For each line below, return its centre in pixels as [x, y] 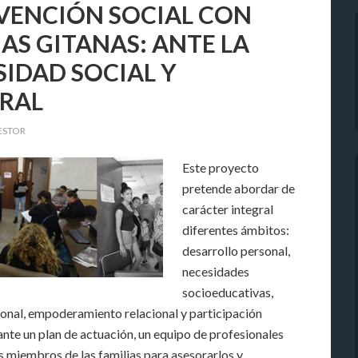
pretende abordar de [239, 188]
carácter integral [228, 209]
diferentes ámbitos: [236, 230]
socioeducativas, [228, 292]
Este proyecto [221, 167]
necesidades [216, 271]
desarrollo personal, [236, 251]
